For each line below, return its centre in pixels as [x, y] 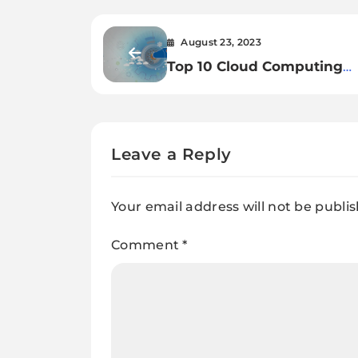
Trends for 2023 [223, 86]
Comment [147, 245]
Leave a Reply [171, 154]
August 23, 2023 [221, 42]
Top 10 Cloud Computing [255, 66]
